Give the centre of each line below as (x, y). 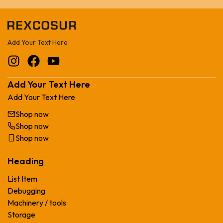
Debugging (26, 190)
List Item (22, 178)
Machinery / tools (37, 202)
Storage (21, 214)
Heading (26, 161)
